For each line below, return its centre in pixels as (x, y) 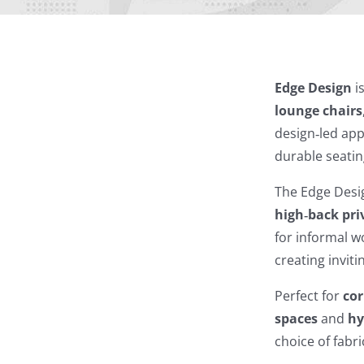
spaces (297, 318)
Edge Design (314, 88)
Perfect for (309, 296)
